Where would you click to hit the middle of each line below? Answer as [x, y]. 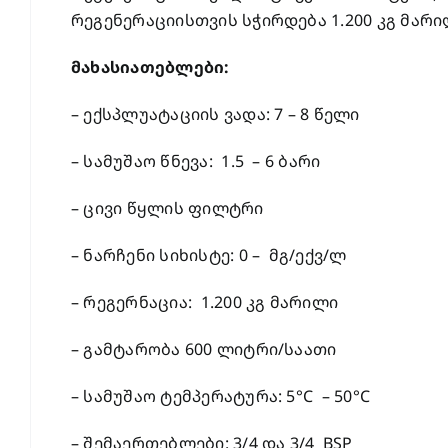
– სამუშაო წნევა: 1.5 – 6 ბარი [195, 161]
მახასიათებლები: [150, 67]
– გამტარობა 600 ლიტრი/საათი [203, 349]
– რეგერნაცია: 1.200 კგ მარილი [204, 302]
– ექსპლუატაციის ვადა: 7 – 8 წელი [215, 114]
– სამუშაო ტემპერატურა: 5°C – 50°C [220, 396]
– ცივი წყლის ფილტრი [167, 208]
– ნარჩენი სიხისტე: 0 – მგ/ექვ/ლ [208, 255]
